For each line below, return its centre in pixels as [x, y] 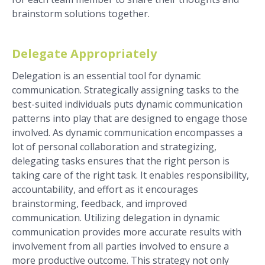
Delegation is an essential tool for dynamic [106, 76]
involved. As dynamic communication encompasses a [127, 133]
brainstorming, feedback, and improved [99, 204]
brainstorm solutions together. [81, 14]
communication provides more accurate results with [127, 232]
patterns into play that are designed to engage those [130, 119]
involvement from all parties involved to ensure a [120, 246]
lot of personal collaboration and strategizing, [114, 147]
